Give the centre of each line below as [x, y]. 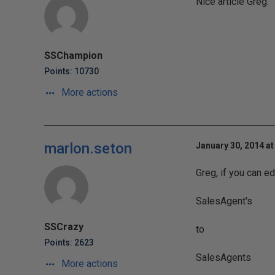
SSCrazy [64, 227]
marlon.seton [88, 149]
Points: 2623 [69, 242]
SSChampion [73, 56]
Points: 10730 [72, 71]
